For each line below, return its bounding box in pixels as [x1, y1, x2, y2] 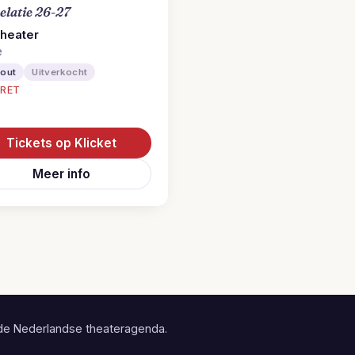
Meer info [32, 166, 90, 181]
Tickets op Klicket [6, 136, 116, 151]
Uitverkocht [32, 67, 88, 78]
